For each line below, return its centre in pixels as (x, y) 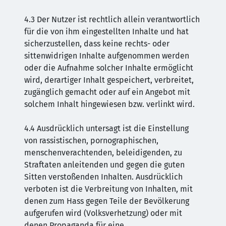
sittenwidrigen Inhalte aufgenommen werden (107, 56)
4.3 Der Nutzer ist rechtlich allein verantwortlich (112, 19)
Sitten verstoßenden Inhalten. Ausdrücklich (103, 177)
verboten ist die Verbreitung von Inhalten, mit (108, 189)
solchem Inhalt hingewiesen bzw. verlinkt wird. (109, 104)
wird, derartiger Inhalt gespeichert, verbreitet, (109, 80)
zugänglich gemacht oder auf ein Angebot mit (107, 92)
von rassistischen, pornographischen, (91, 140)
